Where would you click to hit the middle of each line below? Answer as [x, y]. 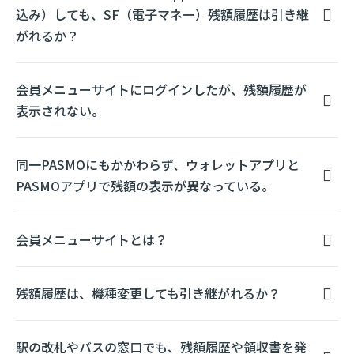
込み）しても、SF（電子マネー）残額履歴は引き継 [162, 14]
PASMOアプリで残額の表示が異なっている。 [145, 186]
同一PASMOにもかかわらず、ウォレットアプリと [158, 164]
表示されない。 [60, 111]
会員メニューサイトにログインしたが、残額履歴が [161, 89]
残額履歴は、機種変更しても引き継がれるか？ [148, 293]
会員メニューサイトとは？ [92, 239]
